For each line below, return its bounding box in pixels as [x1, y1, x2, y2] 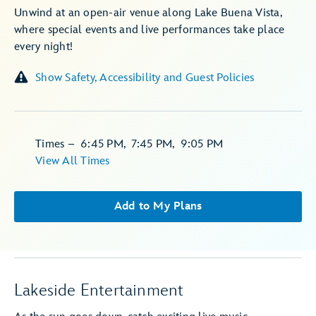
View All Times [35, 154, 110, 168]
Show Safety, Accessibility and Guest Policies [35, 71, 255, 85]
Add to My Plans [114, 200, 202, 213]
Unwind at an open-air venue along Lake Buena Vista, [14, 6, 281, 20]
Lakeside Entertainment [14, 280, 184, 300]
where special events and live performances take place [14, 23, 285, 37]
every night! [14, 40, 73, 54]
